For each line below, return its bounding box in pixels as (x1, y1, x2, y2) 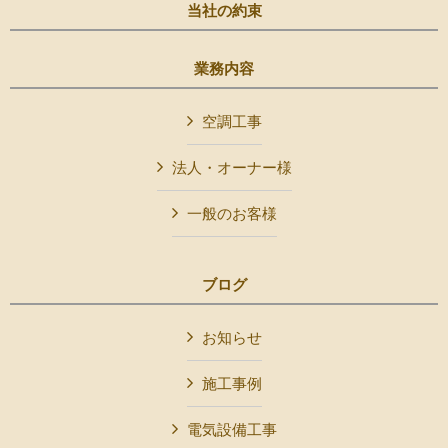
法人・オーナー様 (171, 159, 292, 177)
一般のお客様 (186, 205, 277, 223)
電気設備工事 (186, 421, 277, 439)
